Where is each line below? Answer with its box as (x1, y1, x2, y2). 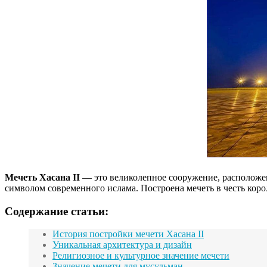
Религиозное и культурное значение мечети (52, 250, 229, 261)
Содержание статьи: (5, 204, 108, 218)
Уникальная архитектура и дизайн (52, 240, 192, 250)
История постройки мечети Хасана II (52, 229, 204, 240)
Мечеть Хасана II (5, 172, 80, 182)
